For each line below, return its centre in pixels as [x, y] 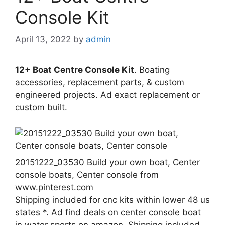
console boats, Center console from [87, 175]
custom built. [41, 108]
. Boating [152, 70]
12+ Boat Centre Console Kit [75, 70]
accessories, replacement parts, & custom [100, 83]
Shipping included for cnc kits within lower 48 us [113, 200]
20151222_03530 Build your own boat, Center [107, 162]
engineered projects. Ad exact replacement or [107, 95]
